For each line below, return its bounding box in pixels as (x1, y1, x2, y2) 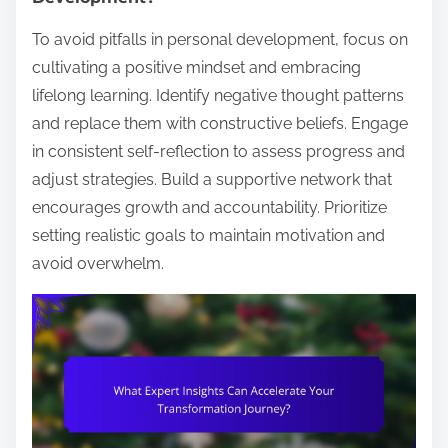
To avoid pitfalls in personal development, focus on (32, 29, 408, 49)
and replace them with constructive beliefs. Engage (32, 113, 408, 133)
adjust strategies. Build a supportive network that (32, 169, 392, 189)
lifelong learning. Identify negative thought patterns (32, 85, 404, 105)
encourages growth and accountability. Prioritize (32, 197, 387, 217)
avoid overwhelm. (32, 253, 164, 273)
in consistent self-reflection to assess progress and (32, 141, 405, 161)
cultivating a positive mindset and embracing (32, 57, 361, 77)
